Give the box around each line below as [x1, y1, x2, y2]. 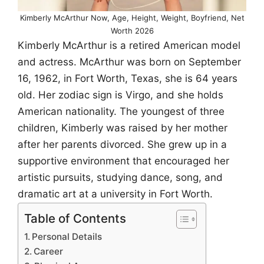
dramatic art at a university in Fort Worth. [18, 187, 213, 200]
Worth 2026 [110, 25, 154, 35]
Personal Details [32, 231, 103, 243]
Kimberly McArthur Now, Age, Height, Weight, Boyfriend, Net [19, 12, 245, 22]
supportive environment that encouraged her [18, 154, 229, 167]
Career [34, 246, 64, 258]
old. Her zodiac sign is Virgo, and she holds [18, 88, 223, 101]
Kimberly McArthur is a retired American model [18, 39, 240, 51]
